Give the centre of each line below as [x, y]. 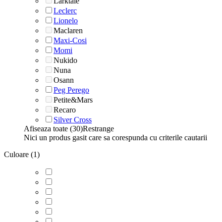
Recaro [65, 110]
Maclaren [68, 30]
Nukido [65, 60]
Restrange [98, 128]
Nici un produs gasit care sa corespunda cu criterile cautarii [115, 137]
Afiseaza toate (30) [53, 128]
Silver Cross [73, 119]
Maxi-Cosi [70, 40]
